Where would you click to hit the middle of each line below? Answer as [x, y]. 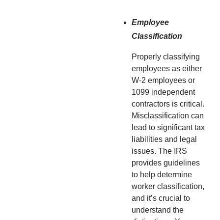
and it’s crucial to [161, 198]
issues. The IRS [159, 151]
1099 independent [163, 92]
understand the [158, 210]
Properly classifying [166, 56]
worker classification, [168, 186]
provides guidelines [166, 163]
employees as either [167, 68]
